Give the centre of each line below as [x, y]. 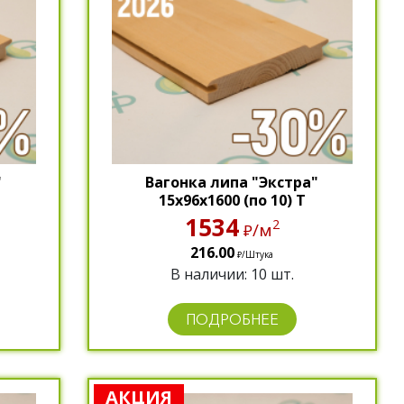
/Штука [258, 254]
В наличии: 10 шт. [232, 274]
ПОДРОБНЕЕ [232, 319]
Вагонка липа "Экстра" [232, 182]
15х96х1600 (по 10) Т [232, 200]
